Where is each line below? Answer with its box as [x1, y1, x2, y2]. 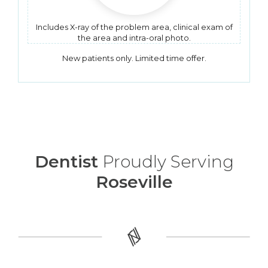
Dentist [34, 151, 98, 172]
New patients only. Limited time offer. [62, 53, 206, 63]
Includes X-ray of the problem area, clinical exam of [35, 23, 233, 32]
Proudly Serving [98, 151, 234, 172]
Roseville [95, 172, 173, 192]
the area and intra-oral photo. [77, 33, 191, 42]
